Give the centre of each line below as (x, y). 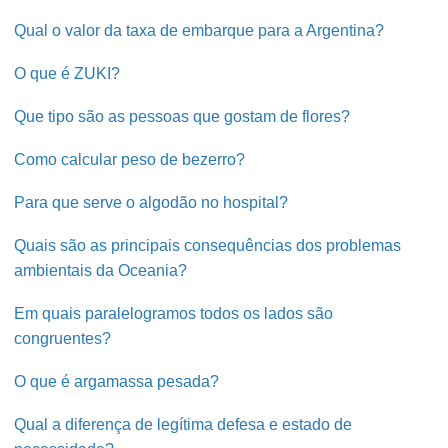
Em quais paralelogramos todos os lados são (174, 313)
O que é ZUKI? (67, 73)
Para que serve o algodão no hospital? (151, 202)
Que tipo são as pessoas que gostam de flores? (182, 116)
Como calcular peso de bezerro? (130, 159)
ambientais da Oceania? (101, 270)
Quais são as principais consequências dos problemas (208, 245)
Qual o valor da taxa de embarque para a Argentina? (199, 30)
